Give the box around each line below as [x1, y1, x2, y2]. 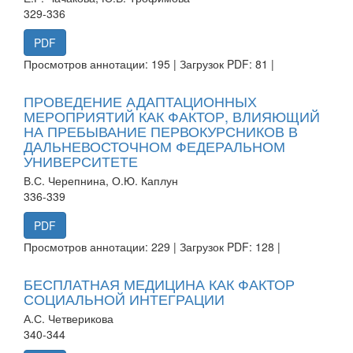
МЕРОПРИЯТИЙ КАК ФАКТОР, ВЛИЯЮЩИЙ [24, 105, 320, 126]
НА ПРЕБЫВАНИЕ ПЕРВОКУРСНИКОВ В [24, 120, 298, 141]
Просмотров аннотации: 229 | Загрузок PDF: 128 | [24, 238, 281, 255]
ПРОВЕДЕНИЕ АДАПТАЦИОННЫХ [24, 90, 257, 111]
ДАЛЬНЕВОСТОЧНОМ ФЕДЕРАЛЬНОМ [24, 135, 285, 156]
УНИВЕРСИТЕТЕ [24, 150, 138, 171]
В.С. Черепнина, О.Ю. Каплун [24, 172, 178, 188]
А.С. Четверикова [24, 310, 113, 326]
